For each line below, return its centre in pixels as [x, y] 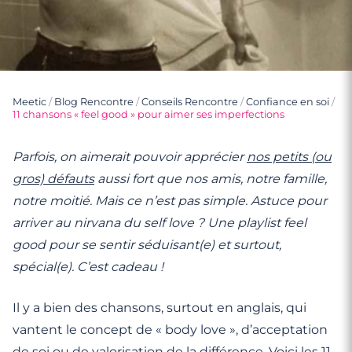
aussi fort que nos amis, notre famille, [211, 179]
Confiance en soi [288, 102]
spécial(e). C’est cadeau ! [88, 267]
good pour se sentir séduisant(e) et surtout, [147, 245]
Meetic [29, 102]
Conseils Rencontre [190, 102]
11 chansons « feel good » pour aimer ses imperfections [148, 114]
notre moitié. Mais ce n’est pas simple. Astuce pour [170, 201]
